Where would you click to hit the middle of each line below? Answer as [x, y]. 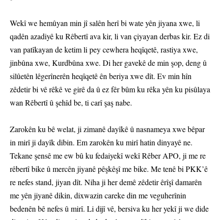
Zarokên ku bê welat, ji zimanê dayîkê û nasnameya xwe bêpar [107, 129]
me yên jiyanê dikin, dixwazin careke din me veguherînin [98, 195]
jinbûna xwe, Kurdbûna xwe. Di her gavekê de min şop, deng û [108, 63]
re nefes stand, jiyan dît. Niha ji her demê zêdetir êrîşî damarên [106, 182]
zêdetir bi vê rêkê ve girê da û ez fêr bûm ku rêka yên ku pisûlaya [110, 89]
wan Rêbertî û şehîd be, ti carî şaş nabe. [71, 103]
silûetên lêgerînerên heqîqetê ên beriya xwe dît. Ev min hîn [101, 76]
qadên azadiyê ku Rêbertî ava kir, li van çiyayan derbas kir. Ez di [110, 36]
